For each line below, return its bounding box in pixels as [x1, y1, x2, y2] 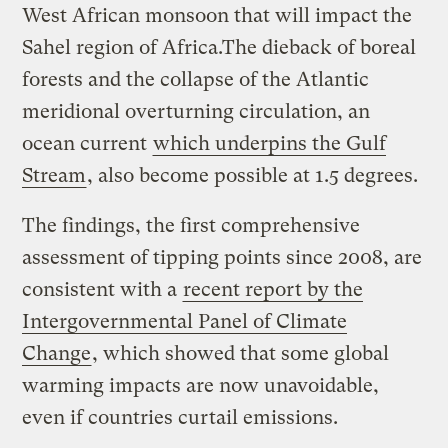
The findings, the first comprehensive [22, 214, 361, 238]
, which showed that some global [92, 342, 390, 366]
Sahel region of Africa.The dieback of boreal [22, 36, 417, 60]
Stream [22, 164, 87, 188]
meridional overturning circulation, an [22, 100, 371, 124]
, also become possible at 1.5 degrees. [87, 164, 419, 188]
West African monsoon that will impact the [22, 4, 413, 28]
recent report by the [183, 278, 364, 302]
